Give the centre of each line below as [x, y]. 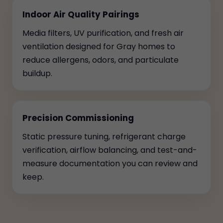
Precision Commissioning [78, 118]
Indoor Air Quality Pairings [81, 14]
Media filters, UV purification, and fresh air [103, 33]
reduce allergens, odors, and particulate [101, 60]
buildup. [37, 73]
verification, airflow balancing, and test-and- [110, 150]
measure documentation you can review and [110, 164]
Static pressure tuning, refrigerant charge [104, 137]
